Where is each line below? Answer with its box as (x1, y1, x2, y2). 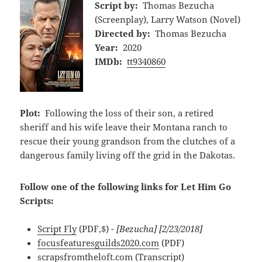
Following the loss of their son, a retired (44, 106, 213, 119)
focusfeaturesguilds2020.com (37, 236, 160, 249)
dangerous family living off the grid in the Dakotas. (20, 149, 236, 161)
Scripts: (20, 194, 54, 206)
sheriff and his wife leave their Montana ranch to (20, 120, 228, 133)
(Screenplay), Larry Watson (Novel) (95, 13, 241, 25)
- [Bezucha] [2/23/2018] (109, 222, 203, 235)
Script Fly (37, 222, 77, 235)
